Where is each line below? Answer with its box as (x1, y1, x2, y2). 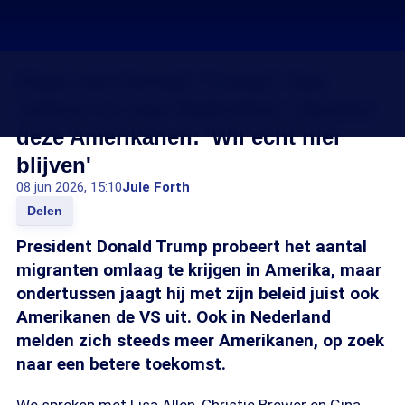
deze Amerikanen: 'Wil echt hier (16, 125, 342, 149)
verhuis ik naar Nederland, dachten (16, 97, 377, 121)
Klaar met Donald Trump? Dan (16, 69, 328, 93)
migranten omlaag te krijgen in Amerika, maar (16, 259, 381, 280)
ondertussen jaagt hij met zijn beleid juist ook (16, 283, 379, 304)
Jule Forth (122, 179, 190, 195)
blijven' (16, 153, 91, 177)
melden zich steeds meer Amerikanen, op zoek (16, 330, 384, 351)
